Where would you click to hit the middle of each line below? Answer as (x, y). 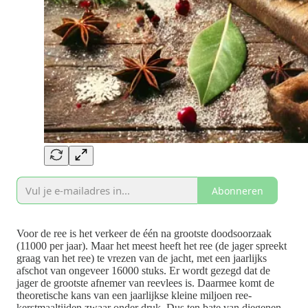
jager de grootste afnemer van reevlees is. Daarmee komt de (145, 283)
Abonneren (238, 190)
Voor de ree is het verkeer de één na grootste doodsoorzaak (144, 234)
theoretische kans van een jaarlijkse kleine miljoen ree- (134, 296)
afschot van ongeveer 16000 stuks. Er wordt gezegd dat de (143, 271)
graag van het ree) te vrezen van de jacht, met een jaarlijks (142, 258)
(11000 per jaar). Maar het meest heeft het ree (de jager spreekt (152, 246)
